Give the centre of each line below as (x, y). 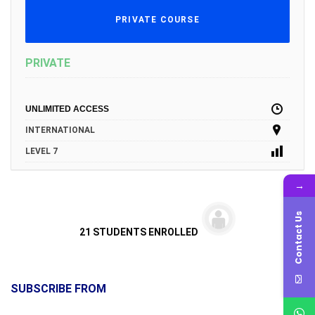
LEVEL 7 (41, 152)
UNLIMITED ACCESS (67, 109)
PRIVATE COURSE (157, 20)
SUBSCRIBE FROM (58, 289)
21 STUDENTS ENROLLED (139, 232)
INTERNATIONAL (60, 130)
